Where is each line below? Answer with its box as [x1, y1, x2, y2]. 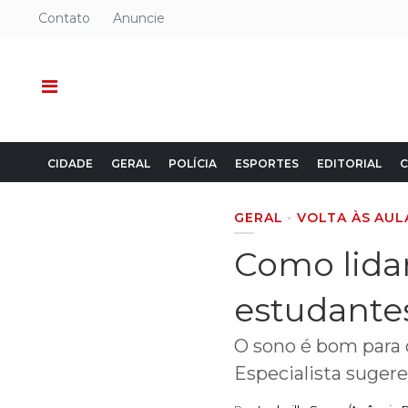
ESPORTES [235, 157, 299, 170]
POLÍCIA [168, 157, 217, 170]
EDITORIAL [317, 157, 382, 170]
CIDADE [47, 157, 93, 170]
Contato [38, 10, 90, 26]
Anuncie [113, 10, 165, 26]
